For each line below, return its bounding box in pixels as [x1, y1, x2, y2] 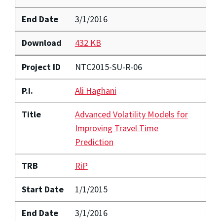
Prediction [74, 136, 113, 148]
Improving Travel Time [74, 122, 158, 134]
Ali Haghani [74, 85, 116, 97]
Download [21, 37, 62, 49]
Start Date [21, 184, 64, 195]
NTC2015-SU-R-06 [74, 61, 142, 73]
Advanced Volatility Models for [74, 109, 188, 120]
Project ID [21, 61, 61, 73]
